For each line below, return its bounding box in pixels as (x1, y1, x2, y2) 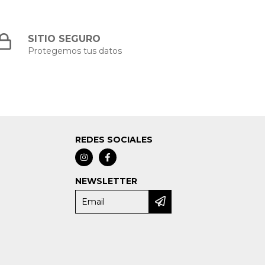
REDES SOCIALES (75, 134, 153, 146)
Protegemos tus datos (28, 46, 122, 57)
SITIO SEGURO (28, 33, 101, 45)
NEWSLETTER (75, 176, 138, 187)
